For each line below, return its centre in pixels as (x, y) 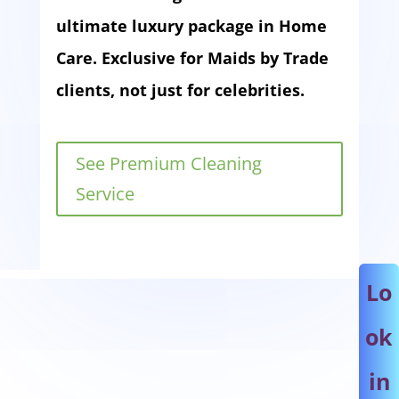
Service (105, 194)
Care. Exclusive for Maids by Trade (192, 58)
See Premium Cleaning (168, 164)
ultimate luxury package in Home (191, 26)
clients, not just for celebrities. (182, 90)
